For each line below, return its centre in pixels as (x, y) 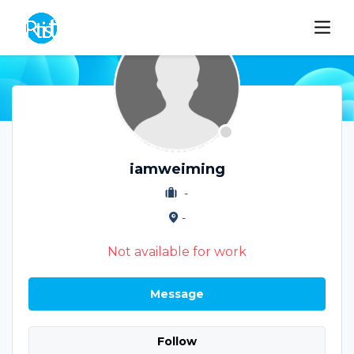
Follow (177, 342)
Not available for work (177, 251)
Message (177, 294)
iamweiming (177, 169)
